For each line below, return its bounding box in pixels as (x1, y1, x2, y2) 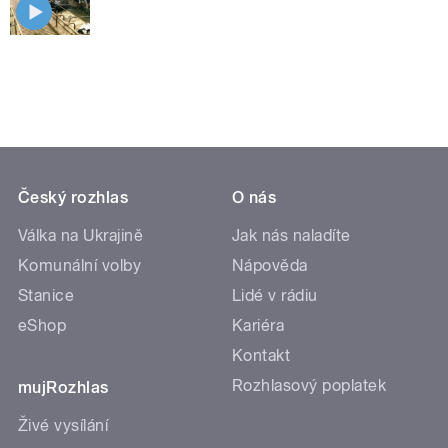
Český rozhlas (18, 188, 129, 208)
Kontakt (232, 346, 291, 366)
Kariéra (232, 316, 285, 336)
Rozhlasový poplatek (232, 376, 387, 396)
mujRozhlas (18, 378, 109, 398)
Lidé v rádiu (232, 286, 318, 306)
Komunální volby (18, 256, 142, 276)
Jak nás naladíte (232, 226, 351, 246)
